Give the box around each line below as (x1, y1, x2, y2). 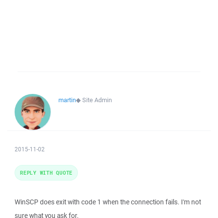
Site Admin (82, 96, 112, 104)
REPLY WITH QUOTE (20, 169, 73, 176)
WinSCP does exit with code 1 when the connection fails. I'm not (15, 198, 201, 206)
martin (58, 96, 76, 104)
